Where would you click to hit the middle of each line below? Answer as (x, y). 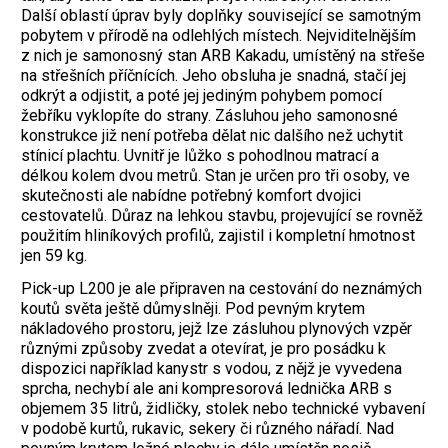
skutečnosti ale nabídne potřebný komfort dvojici (191, 196)
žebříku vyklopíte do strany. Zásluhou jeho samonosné (209, 116)
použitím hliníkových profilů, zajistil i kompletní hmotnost (218, 236)
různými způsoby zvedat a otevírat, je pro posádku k (203, 348)
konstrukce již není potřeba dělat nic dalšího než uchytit (212, 136)
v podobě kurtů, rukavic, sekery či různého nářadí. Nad (207, 428)
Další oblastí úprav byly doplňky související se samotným (221, 16)
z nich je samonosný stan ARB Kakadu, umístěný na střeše (223, 56)
